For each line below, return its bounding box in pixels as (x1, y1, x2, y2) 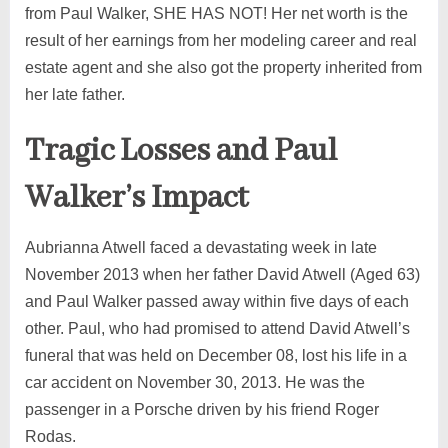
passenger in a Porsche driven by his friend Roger (24, 400, 379, 418)
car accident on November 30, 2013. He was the (24, 373, 365, 391)
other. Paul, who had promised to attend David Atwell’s (24, 319, 410, 337)
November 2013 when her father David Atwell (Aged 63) (24, 265, 420, 283)
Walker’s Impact (24, 177, 248, 219)
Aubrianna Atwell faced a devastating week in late (24, 238, 377, 256)
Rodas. (24, 427, 76, 445)
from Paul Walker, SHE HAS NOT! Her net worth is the (24, 4, 408, 22)
